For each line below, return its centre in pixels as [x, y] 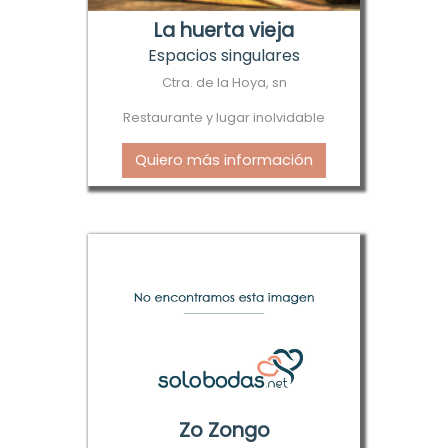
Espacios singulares [224, 56]
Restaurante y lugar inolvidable [224, 118]
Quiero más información [224, 160]
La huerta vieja [224, 31]
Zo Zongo [224, 430]
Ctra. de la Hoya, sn [224, 83]
